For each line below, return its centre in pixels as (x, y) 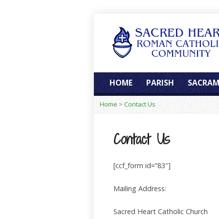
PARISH (160, 83)
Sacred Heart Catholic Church (161, 211)
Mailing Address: (140, 188)
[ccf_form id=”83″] (142, 165)
